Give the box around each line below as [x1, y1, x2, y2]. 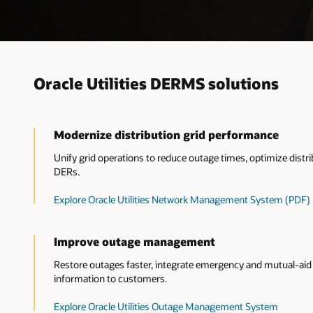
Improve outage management [53, 233, 215, 249]
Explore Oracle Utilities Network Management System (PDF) [53, 192, 310, 206]
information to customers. [53, 272, 167, 286]
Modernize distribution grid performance [53, 126, 279, 142]
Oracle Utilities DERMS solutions [34, 73, 279, 94]
